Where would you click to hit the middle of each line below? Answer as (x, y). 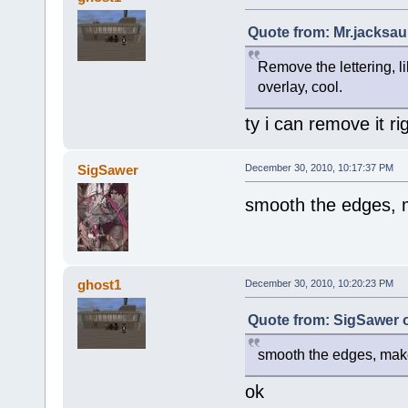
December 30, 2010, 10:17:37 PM (319, 167)
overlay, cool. (300, 87)
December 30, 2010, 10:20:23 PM (319, 283)
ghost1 (100, 285)
